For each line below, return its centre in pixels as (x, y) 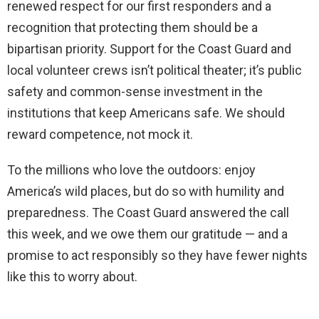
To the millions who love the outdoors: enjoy (131, 170)
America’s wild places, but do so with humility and (146, 192)
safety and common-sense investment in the (135, 92)
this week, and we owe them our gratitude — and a (147, 234)
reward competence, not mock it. (100, 135)
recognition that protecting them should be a (132, 28)
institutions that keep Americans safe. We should (146, 113)
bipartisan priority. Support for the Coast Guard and (149, 49)
